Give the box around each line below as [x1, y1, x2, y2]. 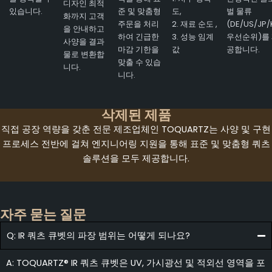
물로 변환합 [63, 49, 105, 61]
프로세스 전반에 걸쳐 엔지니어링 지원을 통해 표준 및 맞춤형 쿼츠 [2, 137, 270, 150]
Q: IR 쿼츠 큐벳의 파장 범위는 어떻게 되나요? [7, 229, 190, 242]
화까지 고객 [63, 10, 105, 22]
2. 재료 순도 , [172, 18, 218, 30]
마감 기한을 [117, 44, 159, 56]
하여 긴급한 [117, 31, 159, 43]
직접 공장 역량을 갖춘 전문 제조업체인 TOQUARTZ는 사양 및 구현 [1, 123, 271, 135]
